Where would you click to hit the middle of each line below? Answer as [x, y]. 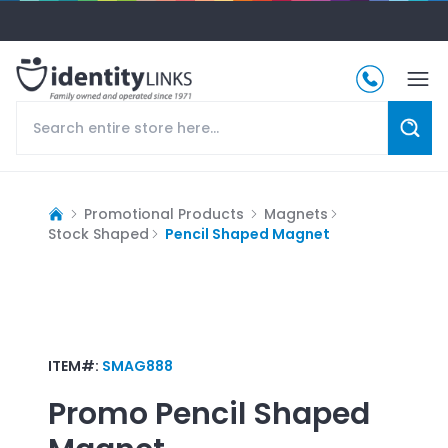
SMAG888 [137, 365]
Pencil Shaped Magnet [247, 233]
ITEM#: [75, 365]
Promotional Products [164, 213]
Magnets [296, 213]
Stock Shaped [98, 233]
